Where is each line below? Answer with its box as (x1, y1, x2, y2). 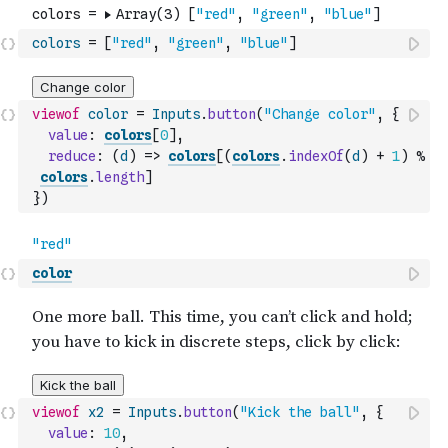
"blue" (240, 35, 288, 51)
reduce (48, 148, 96, 164)
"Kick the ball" (240, 404, 360, 420)
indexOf (288, 148, 344, 164)
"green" (168, 35, 224, 51)
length (96, 169, 144, 185)
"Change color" (264, 106, 376, 122)
